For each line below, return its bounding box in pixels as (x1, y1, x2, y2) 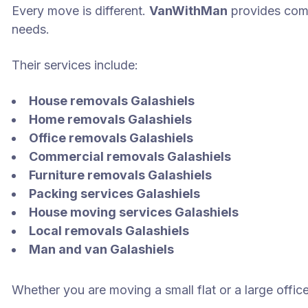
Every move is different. (12, 3, 150, 18)
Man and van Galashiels (29, 242, 175, 256)
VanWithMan (149, 3, 228, 18)
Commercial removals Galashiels (29, 149, 232, 164)
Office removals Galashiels (29, 131, 194, 145)
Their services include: (12, 58, 139, 72)
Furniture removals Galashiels (29, 168, 212, 182)
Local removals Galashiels (29, 223, 190, 238)
